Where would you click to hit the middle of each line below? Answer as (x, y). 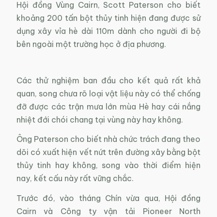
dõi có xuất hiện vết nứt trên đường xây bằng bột (108, 152)
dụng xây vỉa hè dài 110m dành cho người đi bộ (108, 31)
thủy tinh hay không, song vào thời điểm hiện (108, 165)
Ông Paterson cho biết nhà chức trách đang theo (108, 139)
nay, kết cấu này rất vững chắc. (75, 178)
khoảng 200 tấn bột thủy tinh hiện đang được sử (108, 18)
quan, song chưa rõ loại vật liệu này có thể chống (108, 93)
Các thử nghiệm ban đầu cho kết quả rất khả (108, 80)
